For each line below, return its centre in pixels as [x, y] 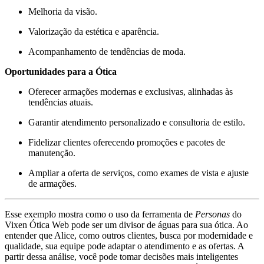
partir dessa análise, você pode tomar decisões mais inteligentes [121, 256]
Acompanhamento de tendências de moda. [107, 51]
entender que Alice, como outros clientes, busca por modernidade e [129, 235]
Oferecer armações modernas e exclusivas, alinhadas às [131, 91]
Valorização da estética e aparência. [94, 31]
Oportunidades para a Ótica [61, 71]
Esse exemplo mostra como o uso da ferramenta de [100, 214]
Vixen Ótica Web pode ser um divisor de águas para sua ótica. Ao [126, 225]
